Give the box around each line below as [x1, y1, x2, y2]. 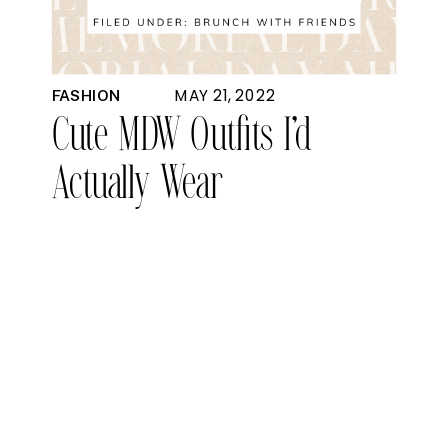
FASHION [51, 87, 121, 105]
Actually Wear [51, 157, 223, 214]
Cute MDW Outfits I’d [51, 109, 313, 166]
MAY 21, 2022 [175, 84, 276, 107]
